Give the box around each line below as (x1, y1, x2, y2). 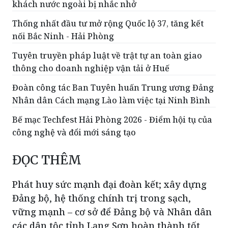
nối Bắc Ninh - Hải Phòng (12, 30, 114, 42)
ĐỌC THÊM (12, 152, 81, 168)
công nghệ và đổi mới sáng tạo (12, 126, 136, 138)
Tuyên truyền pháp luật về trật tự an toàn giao (12, 49, 202, 61)
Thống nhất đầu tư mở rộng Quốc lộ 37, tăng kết (12, 17, 204, 29)
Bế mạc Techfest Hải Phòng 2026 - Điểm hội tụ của (12, 113, 212, 125)
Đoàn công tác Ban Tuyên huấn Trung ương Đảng (12, 81, 214, 93)
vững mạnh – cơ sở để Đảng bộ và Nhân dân (12, 205, 212, 218)
